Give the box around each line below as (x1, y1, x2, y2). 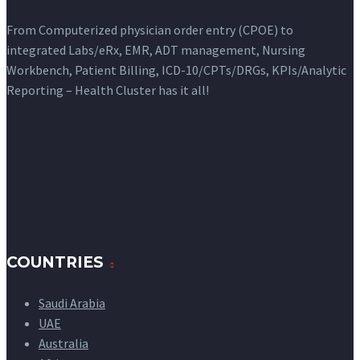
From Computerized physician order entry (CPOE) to (6, 22, 293, 39)
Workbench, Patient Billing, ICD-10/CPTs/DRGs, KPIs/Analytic (6, 62, 346, 79)
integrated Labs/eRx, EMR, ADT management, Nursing (6, 42, 305, 59)
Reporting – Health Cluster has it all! (6, 82, 209, 99)
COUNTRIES (6, 253, 104, 272)
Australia (39, 335, 88, 352)
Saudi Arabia (39, 295, 105, 312)
